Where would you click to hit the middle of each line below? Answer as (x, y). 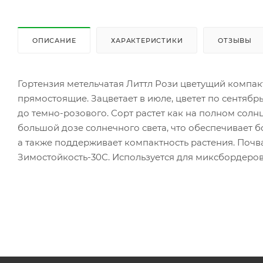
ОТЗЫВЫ (235, 41)
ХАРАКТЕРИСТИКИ (147, 41)
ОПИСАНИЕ (54, 41)
